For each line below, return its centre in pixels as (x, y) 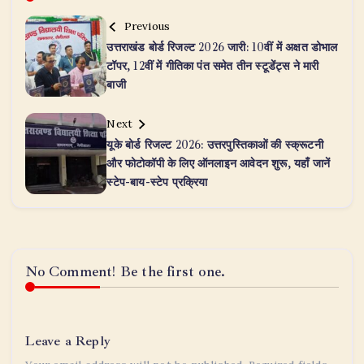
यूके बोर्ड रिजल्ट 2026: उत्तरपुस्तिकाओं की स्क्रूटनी (215, 145)
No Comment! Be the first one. (126, 272)
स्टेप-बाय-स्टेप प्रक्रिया (157, 182)
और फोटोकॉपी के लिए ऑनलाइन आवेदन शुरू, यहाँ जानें (218, 164)
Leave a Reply (68, 341)
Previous (147, 26)
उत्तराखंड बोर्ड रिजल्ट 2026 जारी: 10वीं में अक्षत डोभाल (222, 48)
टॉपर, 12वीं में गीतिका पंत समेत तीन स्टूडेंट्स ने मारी (213, 66)
